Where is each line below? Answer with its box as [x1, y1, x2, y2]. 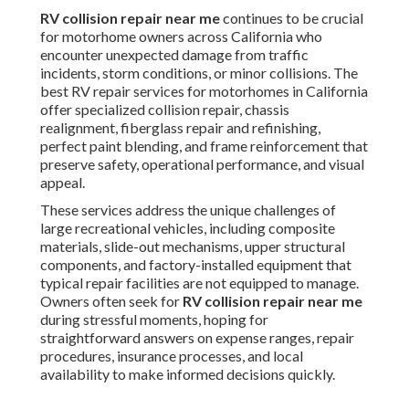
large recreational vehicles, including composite [40, 219, 335, 237]
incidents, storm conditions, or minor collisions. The [40, 64, 358, 82]
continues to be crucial [220, 9, 363, 27]
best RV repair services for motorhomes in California [40, 82, 368, 100]
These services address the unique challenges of [40, 201, 336, 219]
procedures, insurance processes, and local [40, 347, 303, 365]
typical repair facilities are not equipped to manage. [40, 274, 359, 292]
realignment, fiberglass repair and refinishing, [40, 119, 320, 137]
